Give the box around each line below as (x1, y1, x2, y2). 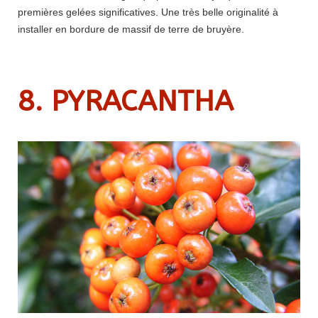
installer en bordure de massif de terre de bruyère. (18, 23, 244, 35)
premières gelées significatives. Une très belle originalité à (18, 6, 278, 18)
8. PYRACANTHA (18, 84, 234, 118)
